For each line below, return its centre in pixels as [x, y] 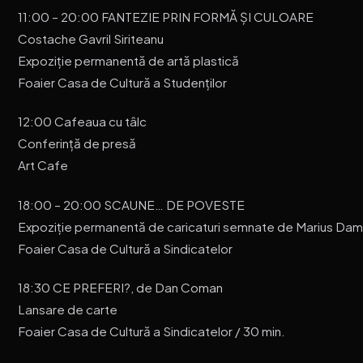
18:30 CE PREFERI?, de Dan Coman [121, 288]
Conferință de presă [77, 143]
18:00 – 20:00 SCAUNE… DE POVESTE [132, 204]
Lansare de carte [68, 310]
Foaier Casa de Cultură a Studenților [123, 82]
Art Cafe [43, 165]
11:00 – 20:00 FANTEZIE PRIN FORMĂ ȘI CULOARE [166, 16]
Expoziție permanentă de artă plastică [129, 60]
